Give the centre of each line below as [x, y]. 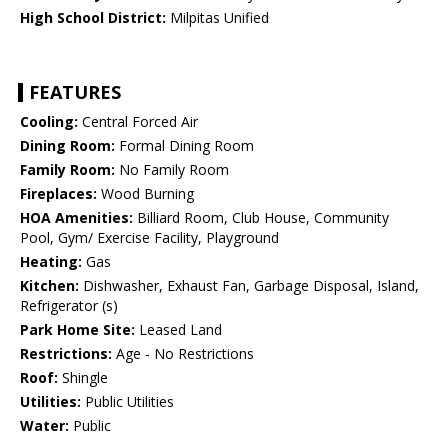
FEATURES [75, 92]
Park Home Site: [77, 330]
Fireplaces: [58, 194]
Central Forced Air [138, 122]
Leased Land [178, 330]
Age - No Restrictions [183, 354]
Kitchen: [49, 286]
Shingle [83, 378]
